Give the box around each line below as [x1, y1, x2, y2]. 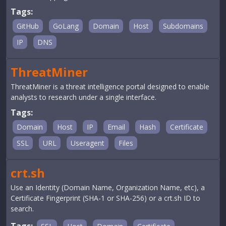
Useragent [71, 138, 104, 148]
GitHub [17, 21, 39, 31]
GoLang [53, 21, 79, 31]
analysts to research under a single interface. [11, 92, 156, 102]
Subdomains [163, 21, 203, 31]
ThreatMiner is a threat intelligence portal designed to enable [11, 82, 209, 91]
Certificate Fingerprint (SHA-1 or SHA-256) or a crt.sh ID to [11, 193, 200, 203]
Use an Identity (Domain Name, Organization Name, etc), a [11, 183, 205, 192]
